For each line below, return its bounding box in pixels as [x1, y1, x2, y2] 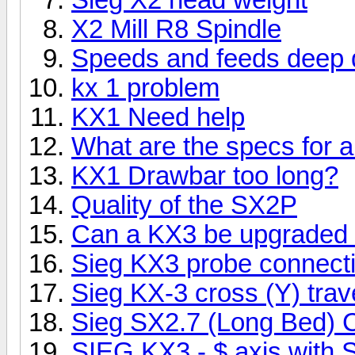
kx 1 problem [71, 73, 219, 102]
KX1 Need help [71, 102, 245, 132]
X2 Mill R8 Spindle [71, 14, 281, 44]
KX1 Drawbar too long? [71, 161, 338, 190]
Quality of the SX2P [71, 190, 297, 219]
